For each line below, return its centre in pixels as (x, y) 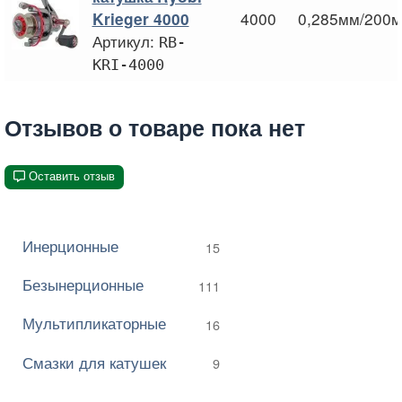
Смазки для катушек (94, 362)
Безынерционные (83, 284)
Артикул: (125, 40)
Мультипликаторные (94, 323)
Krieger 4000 (140, 18)
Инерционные (70, 245)
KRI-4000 (128, 64)
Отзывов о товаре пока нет (155, 128)
